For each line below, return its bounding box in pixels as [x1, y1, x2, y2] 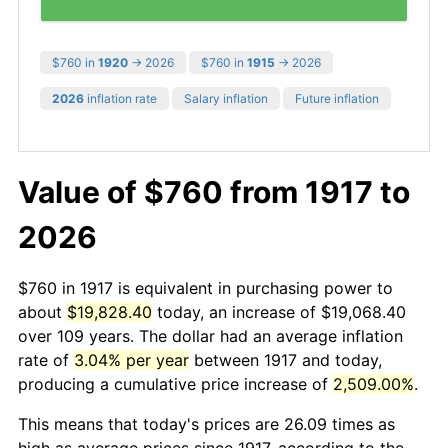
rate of [18, 349, 74, 370]
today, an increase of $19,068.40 [152, 301, 406, 322]
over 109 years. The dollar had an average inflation [18, 325, 403, 346]
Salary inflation [184, 90, 268, 106]
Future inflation [295, 90, 379, 106]
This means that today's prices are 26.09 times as [18, 413, 395, 434]
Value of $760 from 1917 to [18, 173, 410, 210]
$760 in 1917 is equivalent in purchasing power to [18, 277, 393, 298]
